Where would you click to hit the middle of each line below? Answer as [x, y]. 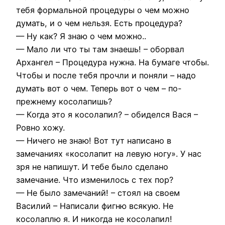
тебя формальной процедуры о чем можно [103, 10]
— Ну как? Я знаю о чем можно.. [81, 36]
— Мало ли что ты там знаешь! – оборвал [100, 49]
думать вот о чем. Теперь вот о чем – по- [99, 88]
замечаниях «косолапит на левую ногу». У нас [109, 153]
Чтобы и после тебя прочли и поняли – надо [106, 75]
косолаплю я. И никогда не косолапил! [94, 219]
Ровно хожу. [40, 127]
